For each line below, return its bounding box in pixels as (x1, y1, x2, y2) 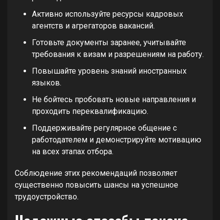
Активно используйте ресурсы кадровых (32, 9, 183, 19)
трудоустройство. (15, 192, 79, 201)
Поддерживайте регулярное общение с (32, 123, 177, 133)
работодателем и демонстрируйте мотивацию (32, 135, 201, 144)
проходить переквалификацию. (32, 107, 148, 116)
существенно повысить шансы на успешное (15, 180, 178, 190)
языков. (32, 78, 61, 87)
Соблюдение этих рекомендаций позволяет (15, 168, 177, 178)
